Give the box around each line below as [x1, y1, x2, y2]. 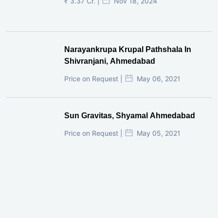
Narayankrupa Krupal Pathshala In [64, 45, 191, 54]
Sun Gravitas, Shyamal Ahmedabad [64, 111, 195, 120]
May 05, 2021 [137, 128, 181, 137]
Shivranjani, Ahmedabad [64, 56, 155, 65]
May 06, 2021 [137, 74, 181, 83]
